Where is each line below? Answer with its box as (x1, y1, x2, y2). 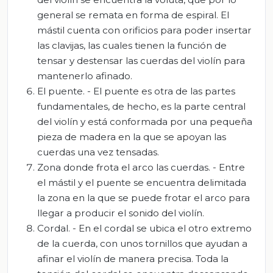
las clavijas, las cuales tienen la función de (37, 40, 227, 52)
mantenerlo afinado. (37, 70, 132, 82)
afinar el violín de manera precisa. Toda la (37, 253, 229, 265)
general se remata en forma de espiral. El (37, 9, 229, 21)
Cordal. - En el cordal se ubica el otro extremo (37, 222, 252, 235)
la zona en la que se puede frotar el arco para (37, 192, 250, 204)
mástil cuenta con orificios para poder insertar (37, 24, 252, 37)
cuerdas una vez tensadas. (37, 146, 159, 158)
